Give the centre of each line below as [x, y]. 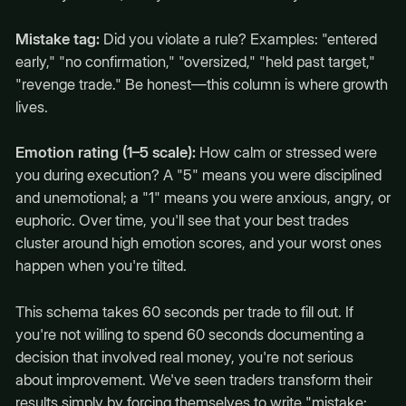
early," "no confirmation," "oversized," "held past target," [195, 62]
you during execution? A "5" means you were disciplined [198, 175]
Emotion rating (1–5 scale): [105, 153]
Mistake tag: [57, 39]
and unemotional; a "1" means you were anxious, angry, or [203, 198]
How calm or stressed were [286, 153]
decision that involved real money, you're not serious [184, 357]
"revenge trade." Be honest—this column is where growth [201, 85]
